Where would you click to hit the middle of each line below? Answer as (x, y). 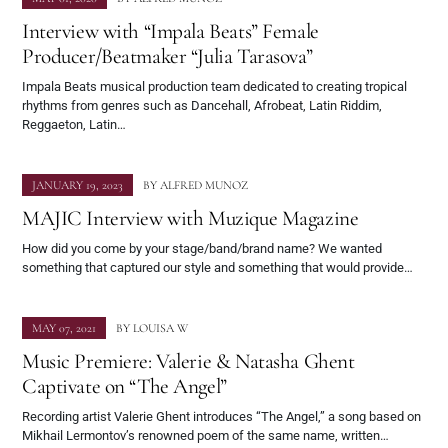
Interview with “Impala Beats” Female (170, 31)
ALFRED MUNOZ (204, 185)
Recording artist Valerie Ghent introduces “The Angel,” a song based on (221, 417)
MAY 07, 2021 (64, 328)
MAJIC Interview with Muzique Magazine (190, 218)
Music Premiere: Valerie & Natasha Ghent (188, 361)
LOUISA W (160, 328)
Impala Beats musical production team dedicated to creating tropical (214, 87)
